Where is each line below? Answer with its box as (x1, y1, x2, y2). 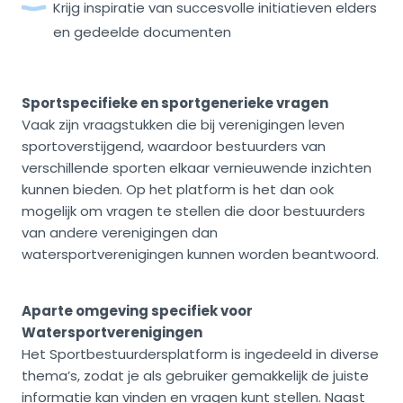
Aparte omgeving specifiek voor (22, 301, 253, 321)
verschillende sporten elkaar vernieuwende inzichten (22, 158, 372, 178)
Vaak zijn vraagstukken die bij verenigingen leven (22, 115, 345, 135)
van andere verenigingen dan (22, 223, 218, 243)
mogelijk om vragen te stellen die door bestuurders (22, 201, 365, 221)
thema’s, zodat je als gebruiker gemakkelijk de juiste (22, 366, 369, 386)
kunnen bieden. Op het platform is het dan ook (22, 180, 334, 200)
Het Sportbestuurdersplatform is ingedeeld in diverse (22, 345, 379, 364)
